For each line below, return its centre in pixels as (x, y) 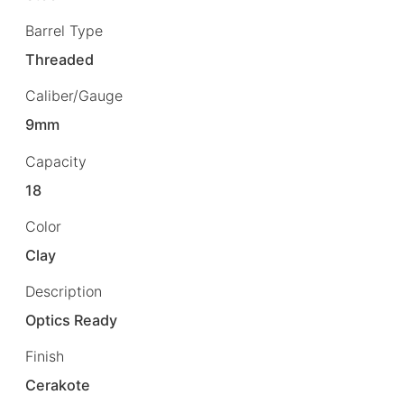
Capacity (56, 161)
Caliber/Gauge (74, 96)
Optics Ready (72, 320)
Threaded (60, 60)
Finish (45, 356)
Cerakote (58, 385)
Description (64, 291)
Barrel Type (64, 31)
